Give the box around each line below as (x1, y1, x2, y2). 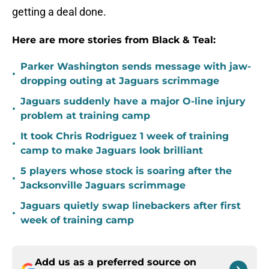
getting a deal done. (12, 5, 106, 19)
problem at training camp (20, 110, 150, 122)
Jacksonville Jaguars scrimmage (20, 180, 186, 192)
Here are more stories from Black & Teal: (12, 34, 216, 46)
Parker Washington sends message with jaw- (20, 61, 251, 73)
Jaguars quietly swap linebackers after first (20, 200, 241, 212)
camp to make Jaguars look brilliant (20, 145, 203, 157)
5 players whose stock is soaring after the (20, 165, 232, 177)
